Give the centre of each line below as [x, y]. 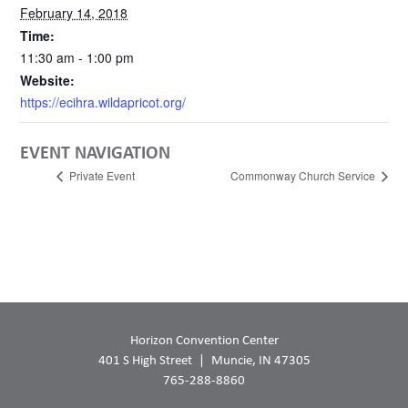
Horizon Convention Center [204, 339]
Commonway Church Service [304, 176]
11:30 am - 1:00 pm [77, 58]
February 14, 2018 [74, 13]
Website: [48, 81]
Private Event [101, 176]
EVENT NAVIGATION [96, 153]
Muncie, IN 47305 [260, 359]
